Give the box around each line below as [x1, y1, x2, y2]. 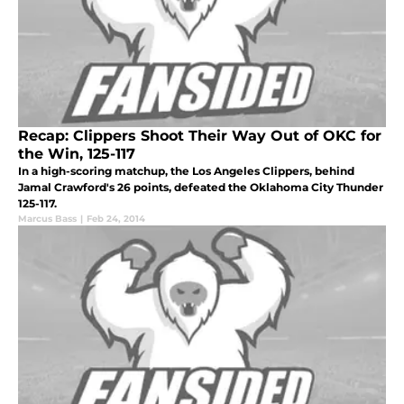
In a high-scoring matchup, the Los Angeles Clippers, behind [18, 164, 354, 179]
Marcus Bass [18, 213, 77, 225]
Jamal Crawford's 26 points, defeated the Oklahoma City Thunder [18, 180, 383, 195]
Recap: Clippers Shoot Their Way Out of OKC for [18, 127, 381, 145]
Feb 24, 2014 [87, 213, 145, 225]
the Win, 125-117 [18, 145, 135, 163]
